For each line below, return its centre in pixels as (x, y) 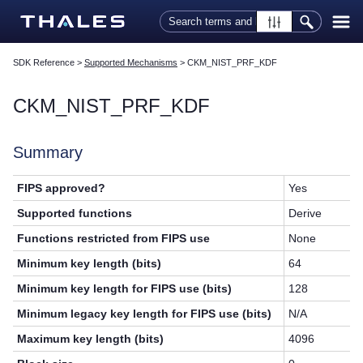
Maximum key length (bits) (91, 339)
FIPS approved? (62, 188)
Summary (48, 153)
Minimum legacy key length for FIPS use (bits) (145, 314)
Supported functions (75, 214)
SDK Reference (44, 63)
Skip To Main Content (181, 11)
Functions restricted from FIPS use (114, 239)
